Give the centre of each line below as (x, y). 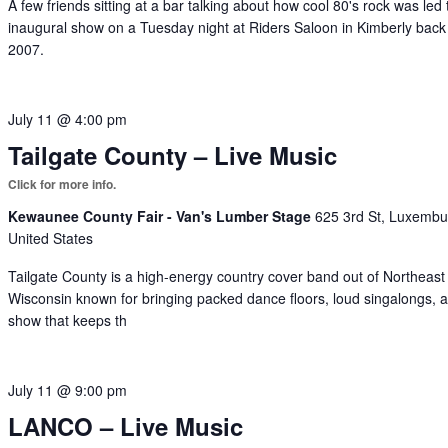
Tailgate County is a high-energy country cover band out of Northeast (227, 275)
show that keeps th (68, 319)
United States (51, 237)
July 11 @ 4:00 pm (68, 118)
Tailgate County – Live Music (173, 154)
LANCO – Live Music (126, 425)
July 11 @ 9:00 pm (68, 389)
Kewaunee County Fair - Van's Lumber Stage (162, 215)
